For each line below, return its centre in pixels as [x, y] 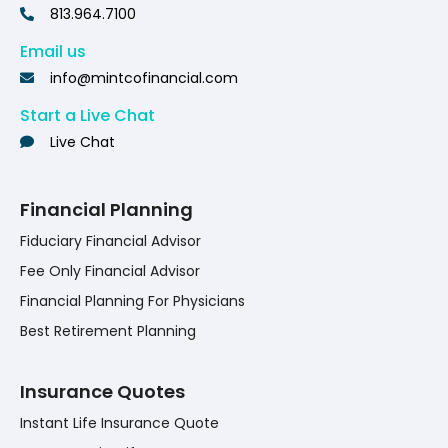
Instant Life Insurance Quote [119, 423]
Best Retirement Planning [108, 331]
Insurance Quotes [102, 392]
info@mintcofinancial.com [144, 78]
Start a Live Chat [87, 116]
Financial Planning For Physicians [132, 301]
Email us [53, 52]
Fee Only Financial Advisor [110, 271]
